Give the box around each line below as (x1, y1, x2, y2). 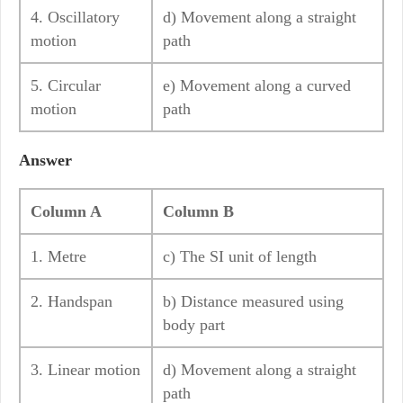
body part (163, 316, 225, 334)
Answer (19, 151, 72, 169)
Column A (31, 202, 102, 220)
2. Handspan (31, 292, 112, 310)
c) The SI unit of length (163, 247, 317, 265)
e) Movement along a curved (163, 76, 351, 94)
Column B (163, 202, 234, 220)
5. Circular (31, 76, 101, 94)
